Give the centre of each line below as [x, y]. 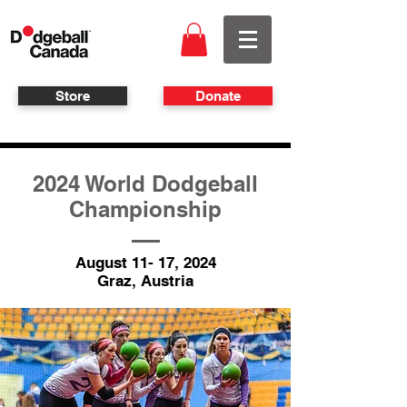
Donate [218, 96]
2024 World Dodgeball [145, 184]
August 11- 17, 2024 [145, 263]
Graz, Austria [145, 281]
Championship [145, 209]
